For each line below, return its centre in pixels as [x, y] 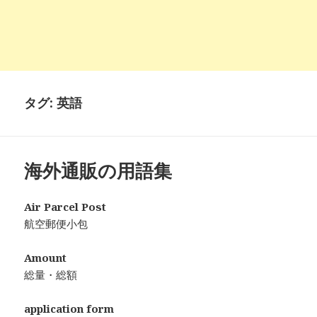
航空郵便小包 [56, 224]
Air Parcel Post [65, 207]
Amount [46, 258]
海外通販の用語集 [98, 171]
